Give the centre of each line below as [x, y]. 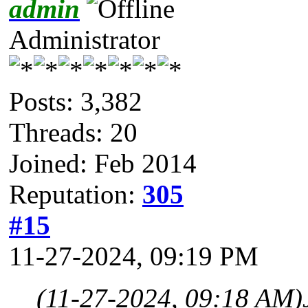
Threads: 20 [73, 132]
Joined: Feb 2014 [103, 163]
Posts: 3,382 [76, 101]
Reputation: [76, 194]
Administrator [85, 39]
